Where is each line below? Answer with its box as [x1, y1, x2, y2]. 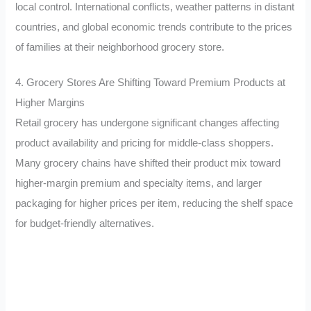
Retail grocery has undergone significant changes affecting [15, 117, 280, 128]
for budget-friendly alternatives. [15, 217, 155, 229]
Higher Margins [15, 96, 85, 108]
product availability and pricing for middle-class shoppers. [15, 137, 274, 149]
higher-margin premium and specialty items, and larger [15, 177, 262, 189]
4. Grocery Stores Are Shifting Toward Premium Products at [15, 76, 286, 88]
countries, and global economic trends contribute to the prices [15, 21, 293, 33]
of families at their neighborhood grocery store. [15, 41, 225, 53]
